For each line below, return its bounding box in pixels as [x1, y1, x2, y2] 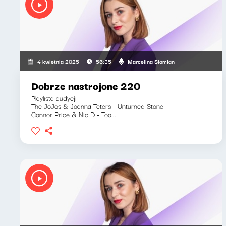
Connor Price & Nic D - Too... [31, 108, 116, 120]
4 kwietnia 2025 [37, 56, 80, 66]
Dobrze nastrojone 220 [31, 78, 140, 93]
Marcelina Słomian [127, 56, 175, 66]
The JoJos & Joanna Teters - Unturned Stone [31, 100, 163, 111]
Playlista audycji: [31, 92, 78, 103]
